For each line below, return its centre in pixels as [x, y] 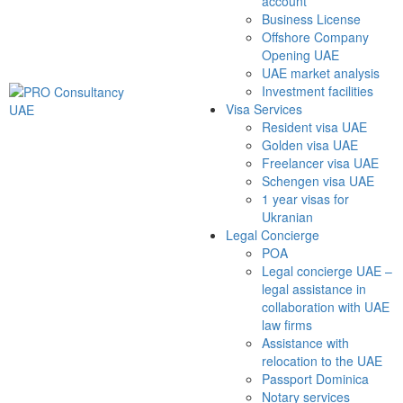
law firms [287, 325]
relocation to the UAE [322, 361]
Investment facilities [318, 91]
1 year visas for [306, 199]
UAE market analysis [321, 73]
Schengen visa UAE [318, 181]
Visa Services [264, 109]
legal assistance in [314, 289]
